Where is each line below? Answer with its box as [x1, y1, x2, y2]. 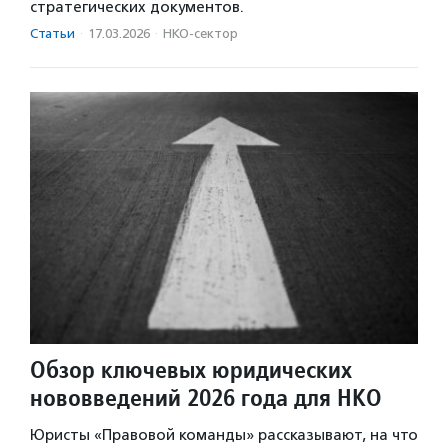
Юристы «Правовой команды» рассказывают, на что [30, 426, 418, 445]
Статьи [30, 25, 75, 41]
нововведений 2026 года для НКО [30, 382, 388, 414]
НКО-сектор [163, 25, 238, 41]
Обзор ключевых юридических [30, 354, 352, 386]
